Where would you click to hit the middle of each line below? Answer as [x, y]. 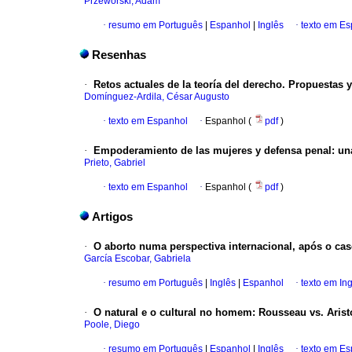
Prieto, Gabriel [115, 163]
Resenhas [119, 55]
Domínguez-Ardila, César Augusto [157, 97]
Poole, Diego [112, 325]
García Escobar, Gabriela [137, 259]
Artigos [112, 217]
